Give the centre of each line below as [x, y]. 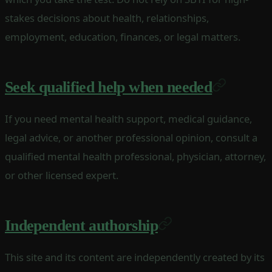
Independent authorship [81, 225]
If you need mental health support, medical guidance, [128, 118]
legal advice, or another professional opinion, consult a [131, 137]
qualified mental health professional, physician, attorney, [135, 156]
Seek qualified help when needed [109, 87]
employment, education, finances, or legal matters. [123, 36]
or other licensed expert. [62, 175]
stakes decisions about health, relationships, [107, 18]
